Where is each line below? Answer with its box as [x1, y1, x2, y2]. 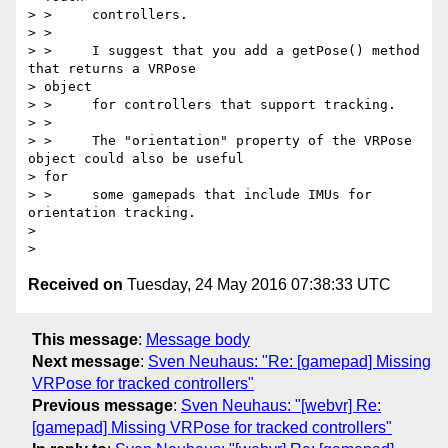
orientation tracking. [28, 205, 196, 221]
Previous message [32, 396, 173, 414]
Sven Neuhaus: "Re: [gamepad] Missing [148, 352, 431, 370]
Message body [146, 330, 250, 348]
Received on [28, 276, 123, 294]
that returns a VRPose [28, 61, 196, 77]
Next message [32, 352, 140, 370]
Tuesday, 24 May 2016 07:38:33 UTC [123, 276, 391, 294]
